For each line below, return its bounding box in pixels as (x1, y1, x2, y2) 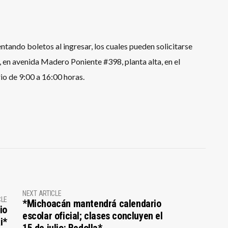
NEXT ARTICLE (22, 189, 62, 197)
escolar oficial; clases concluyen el (22, 209, 163, 222)
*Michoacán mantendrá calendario (22, 197, 161, 210)
